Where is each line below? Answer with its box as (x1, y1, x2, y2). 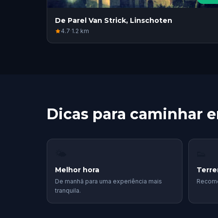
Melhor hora (55, 165, 99, 174)
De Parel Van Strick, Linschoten (55, 16, 172, 25)
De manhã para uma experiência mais (55, 178, 162, 185)
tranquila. (55, 187, 81, 194)
